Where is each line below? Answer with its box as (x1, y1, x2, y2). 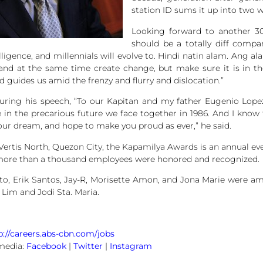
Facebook (26, 240, 66, 251)
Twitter (73, 240, 103, 251)
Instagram (110, 240, 152, 251)
